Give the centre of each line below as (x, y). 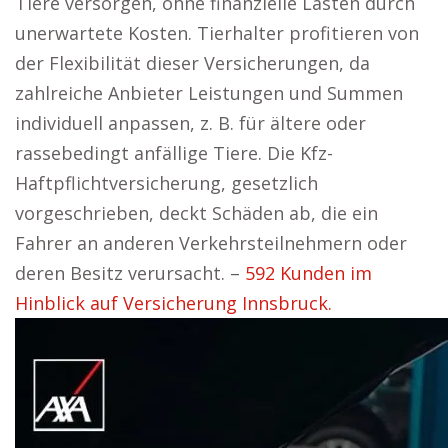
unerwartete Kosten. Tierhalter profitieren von (217, 33)
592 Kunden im (308, 273)
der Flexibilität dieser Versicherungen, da (192, 63)
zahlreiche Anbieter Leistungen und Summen (209, 93)
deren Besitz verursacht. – (130, 273)
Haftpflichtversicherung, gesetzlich (166, 183)
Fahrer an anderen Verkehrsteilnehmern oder (211, 243)
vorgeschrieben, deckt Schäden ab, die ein (196, 213)
